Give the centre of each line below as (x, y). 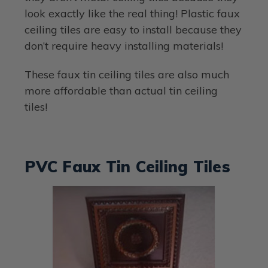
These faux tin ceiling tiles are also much (127, 74)
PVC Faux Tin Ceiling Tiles (127, 166)
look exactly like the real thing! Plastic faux (133, 13)
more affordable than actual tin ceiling (121, 90)
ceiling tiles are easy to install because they (133, 29)
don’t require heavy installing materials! (124, 45)
